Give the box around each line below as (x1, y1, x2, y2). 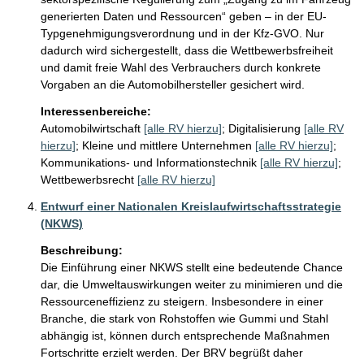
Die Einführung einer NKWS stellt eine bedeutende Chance (41, 261, 346, 274)
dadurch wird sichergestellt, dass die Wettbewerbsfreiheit (41, 44, 336, 57)
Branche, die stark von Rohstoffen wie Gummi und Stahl (41, 312, 331, 325)
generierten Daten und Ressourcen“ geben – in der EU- (41, 10, 327, 23)
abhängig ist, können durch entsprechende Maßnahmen (41, 329, 333, 342)
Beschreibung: (41, 244, 123, 257)
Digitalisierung (228, 122, 301, 135)
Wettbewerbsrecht (41, 173, 134, 186)
